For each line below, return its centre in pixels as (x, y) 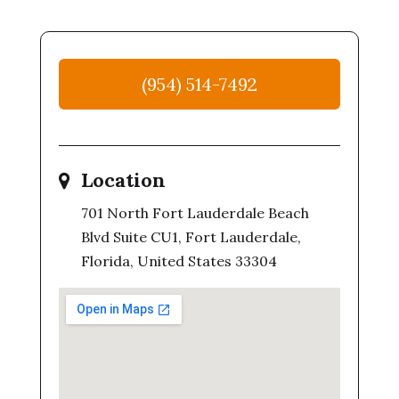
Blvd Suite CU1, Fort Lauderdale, (191, 237)
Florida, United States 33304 (179, 261)
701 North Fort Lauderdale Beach (195, 213)
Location (123, 180)
